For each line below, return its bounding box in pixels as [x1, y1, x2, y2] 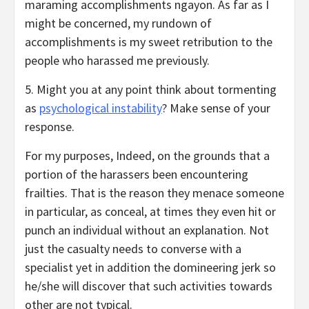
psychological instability [39, 100, 162, 117]
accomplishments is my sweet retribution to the [25, 34, 272, 50]
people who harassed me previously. [25, 52, 210, 69]
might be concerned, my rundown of [25, 15, 212, 32]
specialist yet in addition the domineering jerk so [25, 259, 276, 276]
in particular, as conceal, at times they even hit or [25, 203, 276, 220]
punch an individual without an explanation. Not [25, 222, 269, 239]
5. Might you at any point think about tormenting [25, 81, 277, 98]
